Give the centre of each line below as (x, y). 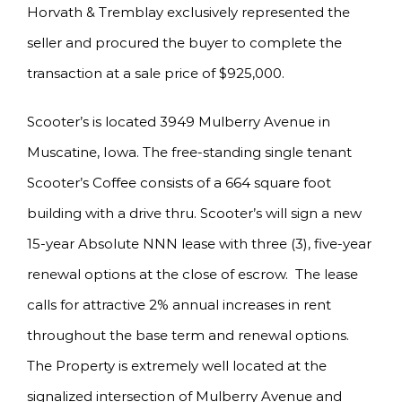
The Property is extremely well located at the (177, 365)
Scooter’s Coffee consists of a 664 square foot (179, 182)
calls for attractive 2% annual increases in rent (179, 304)
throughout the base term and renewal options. (188, 335)
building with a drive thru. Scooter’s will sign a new (194, 213)
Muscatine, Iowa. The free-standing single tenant (189, 152)
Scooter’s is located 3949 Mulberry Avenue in (179, 121)
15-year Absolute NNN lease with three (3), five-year (199, 243)
